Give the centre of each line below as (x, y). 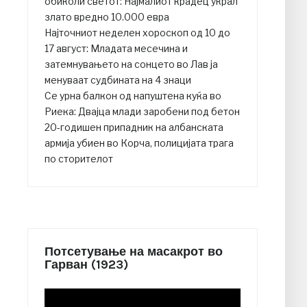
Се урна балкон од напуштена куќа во (133, 96)
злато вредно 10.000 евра (107, 17)
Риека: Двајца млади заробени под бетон (142, 112)
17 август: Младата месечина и (116, 49)
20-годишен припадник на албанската (134, 127)
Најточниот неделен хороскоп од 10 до (137, 33)
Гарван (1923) (86, 265)
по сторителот (79, 159)
